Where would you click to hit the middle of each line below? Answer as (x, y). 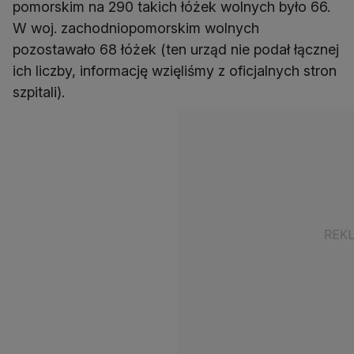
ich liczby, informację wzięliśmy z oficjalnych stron (175, 70)
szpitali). (39, 92)
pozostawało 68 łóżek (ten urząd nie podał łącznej (176, 49)
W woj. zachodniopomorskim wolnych (136, 28)
